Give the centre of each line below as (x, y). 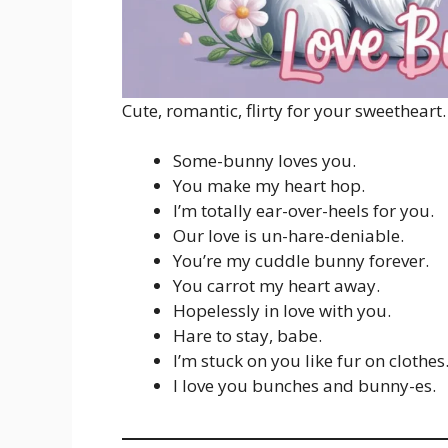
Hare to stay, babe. (247, 336)
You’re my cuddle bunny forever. (301, 261)
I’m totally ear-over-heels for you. (303, 211)
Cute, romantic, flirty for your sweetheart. (284, 110)
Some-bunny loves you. (264, 161)
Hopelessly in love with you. (282, 311)
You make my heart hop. (269, 186)
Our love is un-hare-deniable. (288, 236)
